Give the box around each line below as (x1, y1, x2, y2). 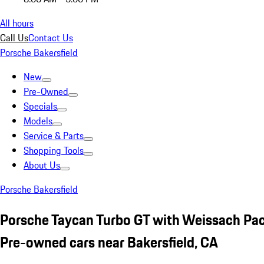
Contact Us (28, 31, 73, 45)
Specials (24, 99, 57, 113)
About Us (24, 158, 60, 172)
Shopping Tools (24, 143, 84, 157)
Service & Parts (24, 128, 84, 143)
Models (24, 114, 52, 128)
